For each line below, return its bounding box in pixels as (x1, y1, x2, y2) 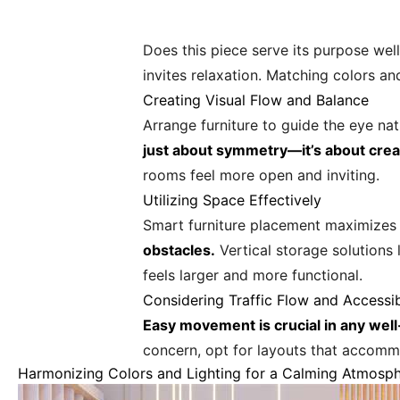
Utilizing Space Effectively (143, 191, 321, 209)
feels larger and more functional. (143, 266, 362, 284)
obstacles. (143, 241, 215, 259)
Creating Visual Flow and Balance (143, 91, 369, 109)
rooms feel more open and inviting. (143, 166, 379, 184)
